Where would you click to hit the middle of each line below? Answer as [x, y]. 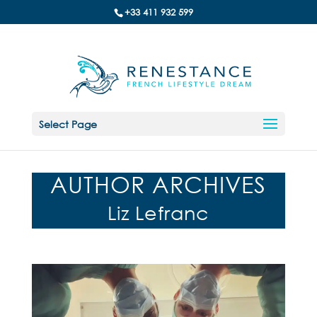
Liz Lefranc [158, 212]
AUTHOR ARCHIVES [158, 184]
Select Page [68, 124]
